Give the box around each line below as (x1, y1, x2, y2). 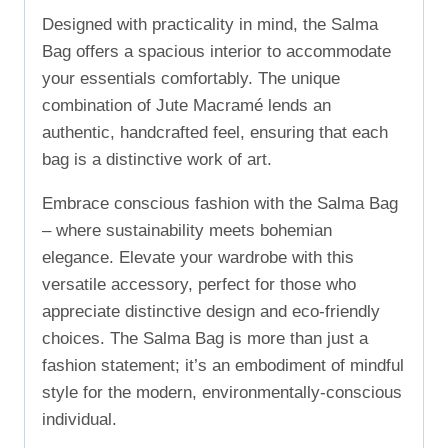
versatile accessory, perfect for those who (42, 274, 356, 294)
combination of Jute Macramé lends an (42, 95, 331, 115)
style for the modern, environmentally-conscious (42, 382, 402, 402)
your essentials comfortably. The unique (42, 68, 340, 88)
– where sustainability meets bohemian (42, 220, 332, 240)
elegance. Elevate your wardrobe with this (42, 247, 354, 267)
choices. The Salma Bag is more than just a (42, 328, 368, 348)
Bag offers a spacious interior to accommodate (42, 41, 391, 61)
